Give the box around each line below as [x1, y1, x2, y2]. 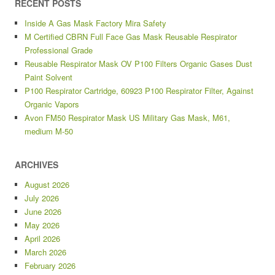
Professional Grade [25, 44, 93, 56]
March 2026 [25, 246, 66, 258]
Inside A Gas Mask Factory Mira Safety [25, 17, 166, 29]
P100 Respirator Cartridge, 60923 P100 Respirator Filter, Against [25, 85, 254, 96]
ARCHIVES [15, 158, 58, 171]
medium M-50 [25, 125, 73, 137]
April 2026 [25, 233, 60, 244]
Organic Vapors [25, 98, 79, 110]
